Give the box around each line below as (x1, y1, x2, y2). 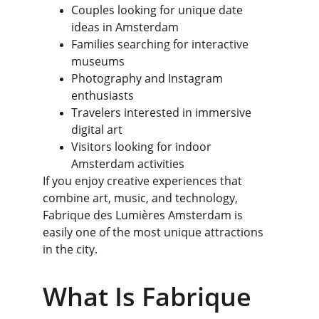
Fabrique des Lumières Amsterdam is (43, 207, 246, 223)
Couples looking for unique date (71, 2, 246, 18)
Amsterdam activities (71, 156, 184, 172)
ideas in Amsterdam (71, 19, 179, 35)
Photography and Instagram (71, 70, 226, 86)
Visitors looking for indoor (71, 139, 214, 155)
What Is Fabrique (43, 279, 258, 314)
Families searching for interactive (71, 36, 251, 52)
